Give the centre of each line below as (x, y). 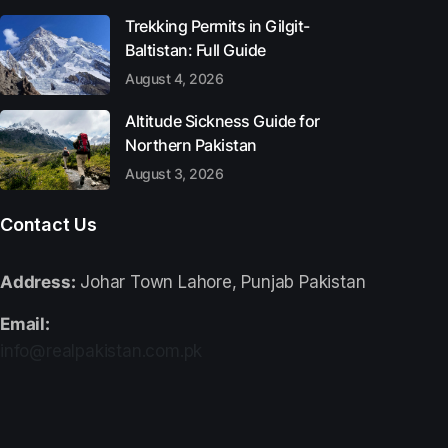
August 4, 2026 (174, 78)
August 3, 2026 (174, 173)
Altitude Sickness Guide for (222, 121)
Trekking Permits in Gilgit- (217, 26)
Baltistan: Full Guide (195, 50)
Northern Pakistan (191, 145)
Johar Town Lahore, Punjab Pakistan (220, 282)
